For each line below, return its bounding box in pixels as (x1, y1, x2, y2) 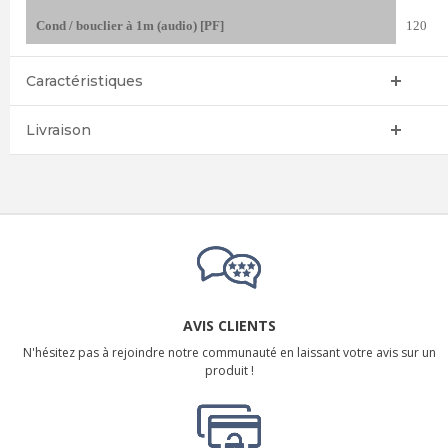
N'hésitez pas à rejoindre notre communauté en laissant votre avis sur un (22, 344, 436, 362)
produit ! (204, 362, 254, 380)
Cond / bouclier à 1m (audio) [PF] (35, 18, 224, 34)
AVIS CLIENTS (182, 316, 276, 336)
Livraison (25, 121, 91, 140)
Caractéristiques (25, 72, 143, 91)
